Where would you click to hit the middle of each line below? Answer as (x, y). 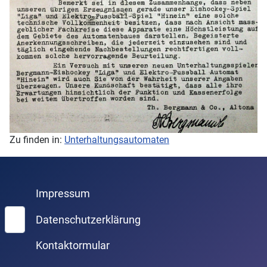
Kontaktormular (72, 246)
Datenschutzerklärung (88, 220)
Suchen (20, 213)
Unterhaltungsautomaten (117, 140)
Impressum (63, 194)
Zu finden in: (37, 140)
